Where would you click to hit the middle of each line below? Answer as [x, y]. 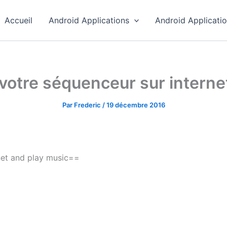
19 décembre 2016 [136, 105]
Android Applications [89, 20]
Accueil [18, 20]
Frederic [88, 105]
